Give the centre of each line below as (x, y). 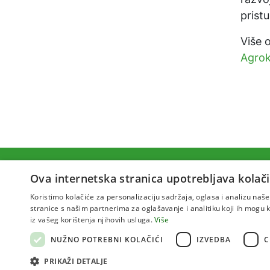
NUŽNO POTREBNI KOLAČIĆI (107, 239)
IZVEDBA (214, 239)
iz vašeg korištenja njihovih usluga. (91, 220)
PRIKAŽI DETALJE (76, 261)
